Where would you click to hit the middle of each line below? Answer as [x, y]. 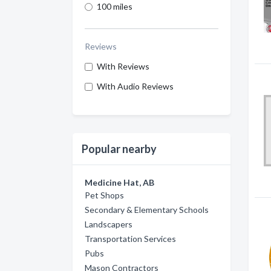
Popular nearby [119, 149]
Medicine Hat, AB [119, 182]
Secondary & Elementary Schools [147, 210]
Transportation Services [130, 239]
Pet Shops [104, 195]
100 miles [115, 6]
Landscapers [109, 224]
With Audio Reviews [135, 86]
